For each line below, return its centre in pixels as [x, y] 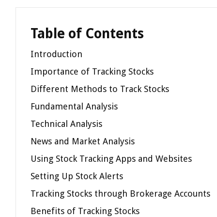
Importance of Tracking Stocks [92, 71]
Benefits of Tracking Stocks [85, 211]
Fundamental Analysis [74, 106]
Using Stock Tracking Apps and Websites [111, 159]
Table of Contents [87, 34]
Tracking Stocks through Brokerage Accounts [120, 194]
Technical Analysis [66, 124]
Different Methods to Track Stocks [100, 89]
